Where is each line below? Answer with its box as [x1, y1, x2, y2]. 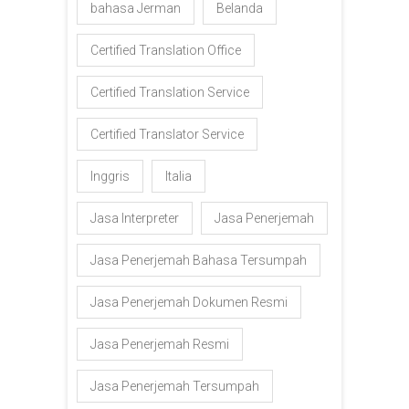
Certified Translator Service [90, 126, 244, 142]
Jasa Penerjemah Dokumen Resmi [90, 294, 288, 309]
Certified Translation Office [90, 42, 241, 58]
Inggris [90, 168, 130, 184]
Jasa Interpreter [90, 210, 179, 225]
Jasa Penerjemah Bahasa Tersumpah [90, 252, 307, 267]
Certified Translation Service [90, 84, 249, 100]
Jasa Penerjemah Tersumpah [90, 378, 259, 393]
